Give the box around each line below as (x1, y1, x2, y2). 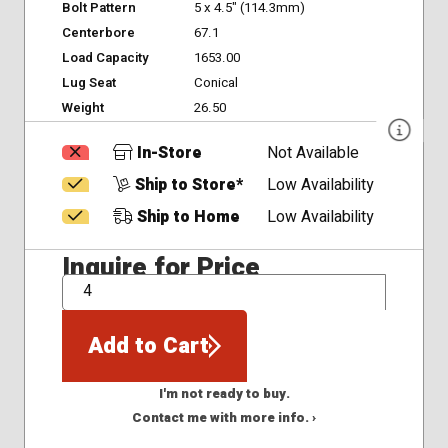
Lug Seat (61, 73, 116, 94)
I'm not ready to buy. (158, 384, 290, 405)
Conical (193, 73, 238, 94)
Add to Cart (87, 330, 209, 363)
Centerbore (61, 23, 135, 44)
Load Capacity (61, 48, 149, 69)
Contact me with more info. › (132, 408, 316, 429)
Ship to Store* (130, 174, 243, 198)
